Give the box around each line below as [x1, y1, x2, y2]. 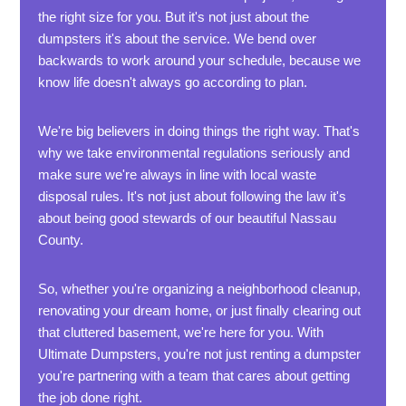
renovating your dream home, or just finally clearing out [38, 303, 362, 318]
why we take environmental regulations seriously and [38, 145, 351, 160]
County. [38, 232, 84, 247]
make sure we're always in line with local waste [38, 167, 317, 182]
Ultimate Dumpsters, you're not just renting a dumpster [38, 346, 362, 362]
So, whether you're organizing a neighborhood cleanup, [38, 281, 362, 296]
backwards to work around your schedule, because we [38, 53, 362, 68]
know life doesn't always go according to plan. [38, 74, 308, 90]
